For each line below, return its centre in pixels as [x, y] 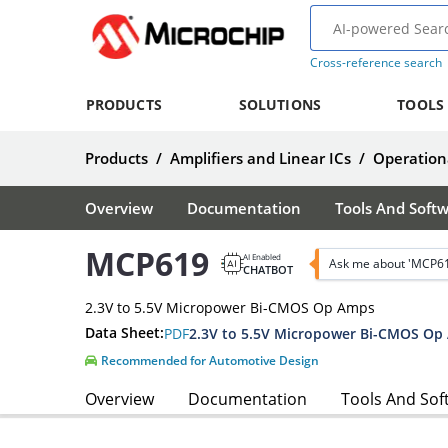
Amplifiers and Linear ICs [260, 158]
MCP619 [147, 264]
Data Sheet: [124, 333]
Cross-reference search [375, 62]
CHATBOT [268, 269]
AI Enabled [262, 256]
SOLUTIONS [279, 104]
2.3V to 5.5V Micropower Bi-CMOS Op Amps [230, 307]
